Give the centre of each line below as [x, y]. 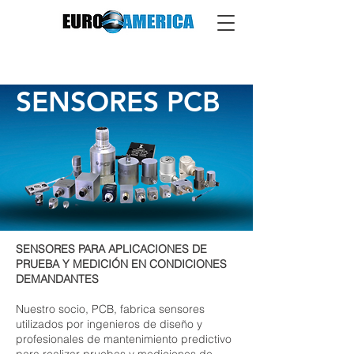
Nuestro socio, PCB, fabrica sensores [110, 309]
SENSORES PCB [118, 102]
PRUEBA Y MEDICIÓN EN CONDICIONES [121, 264]
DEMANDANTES [57, 279]
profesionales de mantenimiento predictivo [124, 339]
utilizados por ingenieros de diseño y [109, 324]
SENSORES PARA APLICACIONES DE [111, 249]
